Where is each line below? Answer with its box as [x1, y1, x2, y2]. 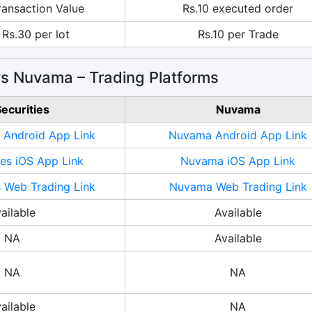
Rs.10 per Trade [197, 26, 279, 41]
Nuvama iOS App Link [180, 153, 295, 168]
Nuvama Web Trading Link [169, 179, 307, 194]
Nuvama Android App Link [169, 127, 307, 142]
